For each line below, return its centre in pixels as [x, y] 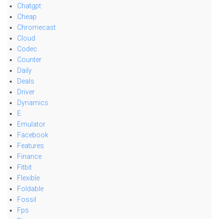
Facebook [33, 135]
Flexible [28, 178]
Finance [29, 156]
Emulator [31, 124]
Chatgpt [29, 6]
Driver [26, 92]
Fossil [27, 199]
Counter [29, 59]
